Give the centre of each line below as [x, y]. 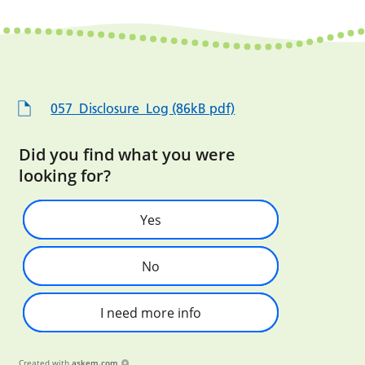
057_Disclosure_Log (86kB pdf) [143, 109]
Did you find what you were [128, 155]
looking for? [65, 176]
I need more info [151, 312]
